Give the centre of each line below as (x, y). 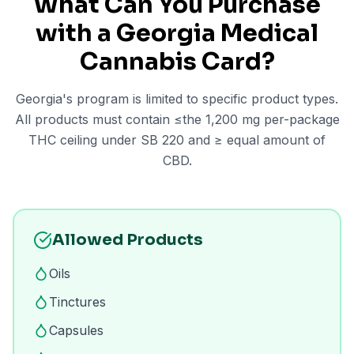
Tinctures (77, 302)
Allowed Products (128, 240)
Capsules (76, 330)
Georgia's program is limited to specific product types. (177, 99)
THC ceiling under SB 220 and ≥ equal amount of (177, 140)
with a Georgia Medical (177, 33)
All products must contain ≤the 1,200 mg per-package (177, 119)
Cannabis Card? (177, 62)
